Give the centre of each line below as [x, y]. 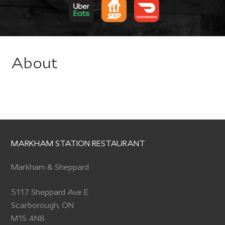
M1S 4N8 [28, 219]
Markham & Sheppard [50, 168]
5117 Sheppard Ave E [50, 193]
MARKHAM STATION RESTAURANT [78, 144]
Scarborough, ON [43, 206]
